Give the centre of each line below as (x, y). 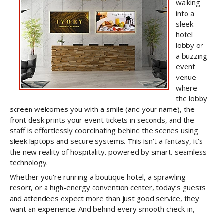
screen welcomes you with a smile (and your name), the (102, 109)
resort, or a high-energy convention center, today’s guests (108, 187)
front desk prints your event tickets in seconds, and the (102, 120)
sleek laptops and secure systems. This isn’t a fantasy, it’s (106, 141)
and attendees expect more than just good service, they (104, 198)
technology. (29, 162)
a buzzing (192, 56)
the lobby (192, 98)
